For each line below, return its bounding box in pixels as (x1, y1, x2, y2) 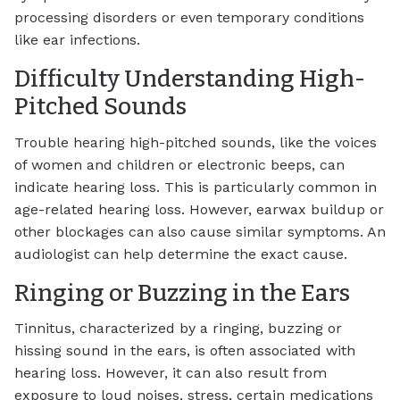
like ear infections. (14, 30, 140, 48)
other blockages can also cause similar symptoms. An (14, 222, 386, 240)
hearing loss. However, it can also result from (14, 364, 327, 382)
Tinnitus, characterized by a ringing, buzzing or (14, 320, 342, 337)
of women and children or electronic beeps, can (14, 155, 345, 173)
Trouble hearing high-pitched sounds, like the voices (14, 133, 377, 151)
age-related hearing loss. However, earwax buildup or (14, 200, 384, 218)
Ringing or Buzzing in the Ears (14, 278, 350, 307)
